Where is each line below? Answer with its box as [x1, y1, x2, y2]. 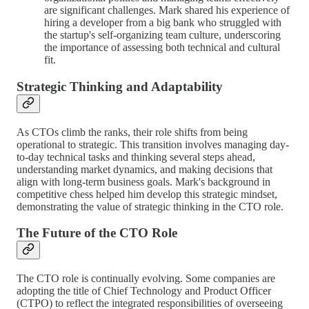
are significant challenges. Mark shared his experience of [44, 4, 290, 17]
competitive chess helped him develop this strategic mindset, [17, 188, 277, 200]
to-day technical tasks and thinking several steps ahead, [17, 150, 255, 163]
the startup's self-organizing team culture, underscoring [44, 29, 281, 41]
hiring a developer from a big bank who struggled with [44, 17, 281, 29]
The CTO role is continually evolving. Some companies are [17, 272, 275, 284]
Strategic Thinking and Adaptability [17, 79, 223, 94]
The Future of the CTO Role [17, 226, 177, 241]
